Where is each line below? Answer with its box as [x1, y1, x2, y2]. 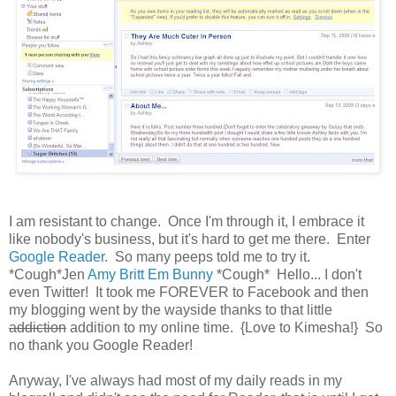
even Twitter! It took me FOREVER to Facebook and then [9, 284, 369, 300]
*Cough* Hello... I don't [213, 266, 362, 282]
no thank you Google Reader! [9, 337, 196, 353]
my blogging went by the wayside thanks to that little [9, 301, 332, 317]
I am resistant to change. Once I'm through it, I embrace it [9, 213, 364, 229]
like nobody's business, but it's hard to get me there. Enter [9, 231, 370, 247]
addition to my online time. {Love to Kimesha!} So [66, 319, 383, 335]
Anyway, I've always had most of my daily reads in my [9, 372, 342, 388]
